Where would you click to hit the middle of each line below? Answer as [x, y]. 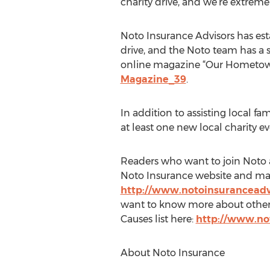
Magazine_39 [153, 79]
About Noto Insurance [172, 253]
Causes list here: [158, 219]
